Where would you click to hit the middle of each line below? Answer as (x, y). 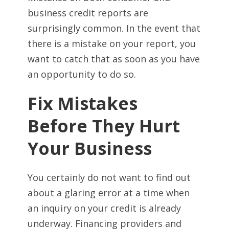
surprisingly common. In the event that (114, 28)
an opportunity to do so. (82, 74)
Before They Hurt (104, 126)
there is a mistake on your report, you (112, 43)
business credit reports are (88, 13)
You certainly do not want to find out (109, 177)
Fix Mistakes (83, 103)
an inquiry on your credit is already (104, 208)
